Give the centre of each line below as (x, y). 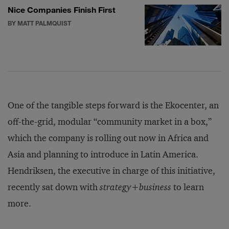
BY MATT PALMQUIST (39, 23)
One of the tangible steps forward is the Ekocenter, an (113, 106)
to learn (188, 187)
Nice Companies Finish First (62, 10)
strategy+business (135, 187)
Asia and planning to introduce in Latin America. (103, 155)
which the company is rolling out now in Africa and (108, 138)
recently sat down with (54, 187)
